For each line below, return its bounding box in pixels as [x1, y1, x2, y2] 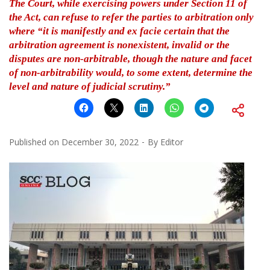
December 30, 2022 [61, 136, 139, 148]
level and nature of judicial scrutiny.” [9, 80, 171, 92]
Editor [160, 136, 183, 148]
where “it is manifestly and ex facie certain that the [9, 25, 230, 37]
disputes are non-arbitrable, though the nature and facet [9, 52, 252, 64]
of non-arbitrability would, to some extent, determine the [9, 66, 253, 78]
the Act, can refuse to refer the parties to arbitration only [9, 11, 254, 23]
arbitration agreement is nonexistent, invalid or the [9, 39, 230, 51]
